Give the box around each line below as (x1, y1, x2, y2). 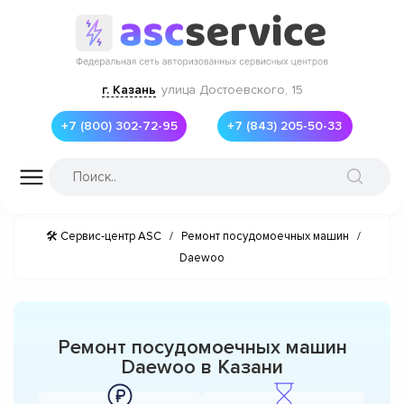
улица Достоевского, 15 (161, 81, 303, 97)
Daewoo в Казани (121, 354, 283, 380)
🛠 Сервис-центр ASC (46, 228, 161, 243)
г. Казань (101, 81, 156, 97)
